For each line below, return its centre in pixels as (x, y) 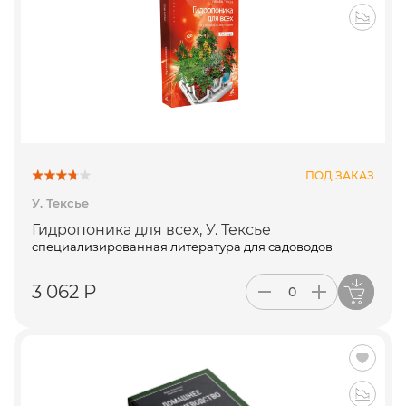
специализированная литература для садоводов (182, 247)
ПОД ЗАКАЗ (340, 175)
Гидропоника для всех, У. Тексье (151, 230)
